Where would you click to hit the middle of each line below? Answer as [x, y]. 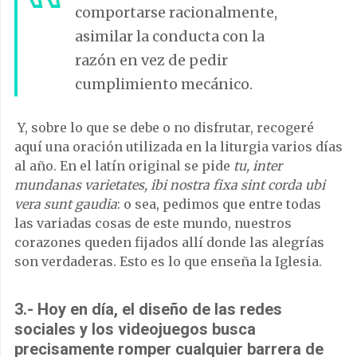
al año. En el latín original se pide [124, 165]
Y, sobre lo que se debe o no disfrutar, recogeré [166, 127]
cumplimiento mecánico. [164, 84]
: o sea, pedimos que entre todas [219, 204]
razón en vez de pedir [151, 60]
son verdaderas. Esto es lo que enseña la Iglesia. [168, 261]
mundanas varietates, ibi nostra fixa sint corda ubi [170, 184]
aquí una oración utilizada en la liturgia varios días [178, 146]
